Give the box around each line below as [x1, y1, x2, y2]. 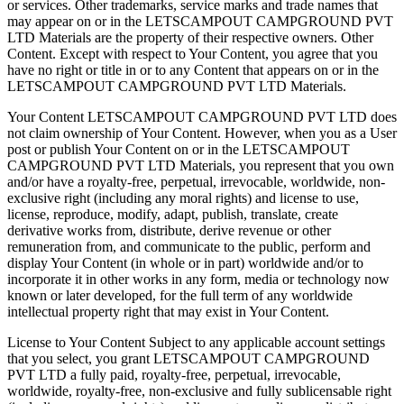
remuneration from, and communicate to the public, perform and [7, 238, 371, 254]
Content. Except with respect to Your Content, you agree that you [7, 45, 378, 61]
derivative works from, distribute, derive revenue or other [7, 222, 331, 238]
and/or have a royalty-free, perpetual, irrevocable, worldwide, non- [7, 173, 385, 189]
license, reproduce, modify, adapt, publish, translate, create [7, 206, 338, 222]
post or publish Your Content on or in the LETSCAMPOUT [7, 141, 350, 157]
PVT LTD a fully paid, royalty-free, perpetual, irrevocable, [7, 366, 341, 382]
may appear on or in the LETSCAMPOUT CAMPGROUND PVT [7, 13, 393, 29]
